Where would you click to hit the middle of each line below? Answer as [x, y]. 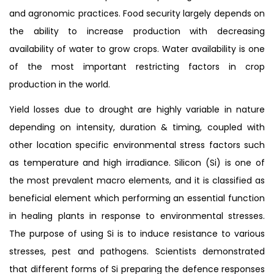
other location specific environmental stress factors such [137, 145]
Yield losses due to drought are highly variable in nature [137, 109]
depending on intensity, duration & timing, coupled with [137, 127]
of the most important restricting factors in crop [137, 66]
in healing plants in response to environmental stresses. [137, 216]
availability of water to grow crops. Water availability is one [137, 49]
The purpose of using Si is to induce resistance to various [137, 233]
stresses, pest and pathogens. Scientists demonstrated [137, 251]
